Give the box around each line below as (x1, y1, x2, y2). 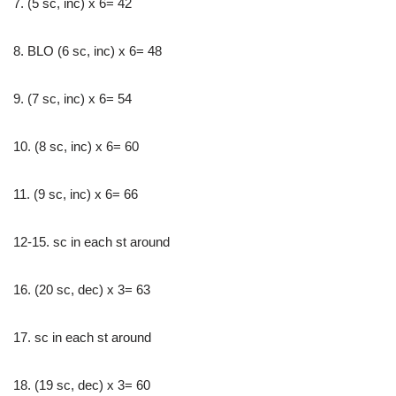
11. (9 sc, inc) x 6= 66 (13, 187, 138, 202)
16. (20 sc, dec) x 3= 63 (13, 282, 150, 298)
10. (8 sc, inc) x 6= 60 (13, 139, 139, 155)
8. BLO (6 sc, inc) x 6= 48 (13, 43, 162, 59)
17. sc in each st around (13, 330, 151, 346)
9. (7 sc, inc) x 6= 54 (13, 91, 132, 107)
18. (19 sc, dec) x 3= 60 (13, 377, 150, 393)
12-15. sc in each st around (13, 234, 170, 250)
